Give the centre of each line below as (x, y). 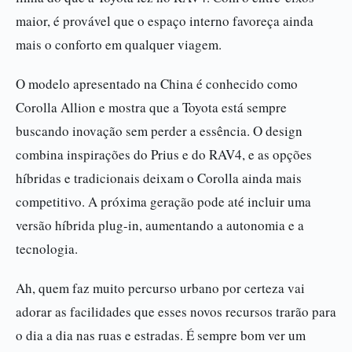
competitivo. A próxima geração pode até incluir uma (163, 202)
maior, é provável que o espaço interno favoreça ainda (165, 21)
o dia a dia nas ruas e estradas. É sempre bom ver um (161, 335)
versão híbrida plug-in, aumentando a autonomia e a (160, 225)
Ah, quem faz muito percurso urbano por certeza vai (160, 288)
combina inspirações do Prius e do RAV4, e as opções (164, 154)
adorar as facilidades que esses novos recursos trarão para (176, 312)
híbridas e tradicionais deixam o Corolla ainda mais (159, 178)
